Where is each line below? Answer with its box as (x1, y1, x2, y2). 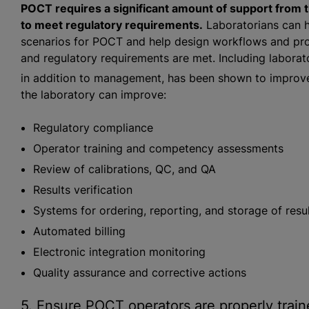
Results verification (32, 182, 132, 197)
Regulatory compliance (32, 120, 153, 134)
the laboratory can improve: (20, 87, 166, 101)
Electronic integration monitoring (32, 244, 206, 259)
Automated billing (32, 223, 126, 238)
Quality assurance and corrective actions (32, 265, 246, 279)
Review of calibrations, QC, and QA (32, 161, 216, 176)
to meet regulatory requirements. (20, 17, 203, 32)
